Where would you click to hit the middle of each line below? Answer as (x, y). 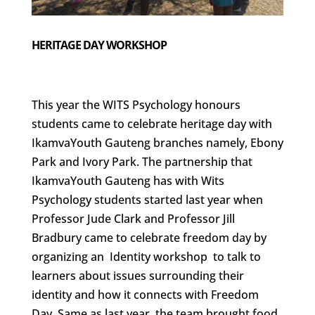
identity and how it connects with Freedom (145, 294)
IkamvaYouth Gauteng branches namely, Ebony (157, 142)
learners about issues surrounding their (137, 275)
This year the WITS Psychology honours (136, 104)
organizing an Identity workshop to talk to (146, 256)
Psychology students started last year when (147, 199)
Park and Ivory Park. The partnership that (142, 161)
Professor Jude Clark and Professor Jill (133, 218)
